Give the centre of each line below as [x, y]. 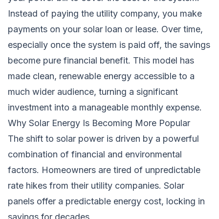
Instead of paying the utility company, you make [105, 13]
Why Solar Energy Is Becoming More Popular [99, 123]
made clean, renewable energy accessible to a [101, 76]
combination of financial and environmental [95, 154]
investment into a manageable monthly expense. [105, 107]
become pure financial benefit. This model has [101, 60]
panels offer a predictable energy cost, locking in [106, 201]
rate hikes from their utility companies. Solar [96, 185]
